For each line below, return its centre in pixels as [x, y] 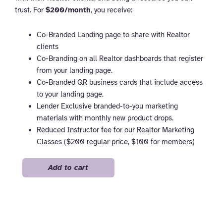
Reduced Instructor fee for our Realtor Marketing [115, 130]
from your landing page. [74, 70]
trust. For [30, 10]
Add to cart [68, 168]
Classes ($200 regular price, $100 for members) [115, 141]
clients [47, 46]
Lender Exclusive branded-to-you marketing [107, 106]
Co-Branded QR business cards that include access [119, 82]
